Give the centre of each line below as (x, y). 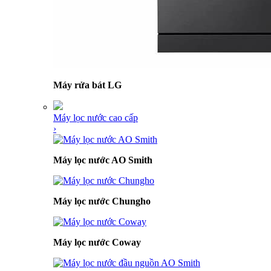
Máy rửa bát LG (87, 85)
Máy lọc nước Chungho (102, 201)
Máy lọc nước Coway (97, 242)
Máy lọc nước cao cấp (96, 118)
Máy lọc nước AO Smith (103, 160)
